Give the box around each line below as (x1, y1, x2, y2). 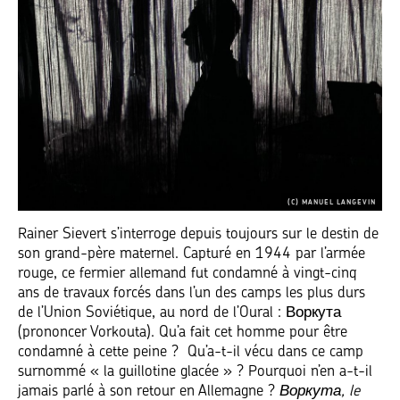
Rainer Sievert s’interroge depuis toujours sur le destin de (18, 227, 379, 243)
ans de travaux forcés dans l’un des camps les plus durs (18, 286, 365, 302)
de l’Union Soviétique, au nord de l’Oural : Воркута (18, 305, 341, 321)
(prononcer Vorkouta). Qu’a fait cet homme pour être (18, 325, 347, 341)
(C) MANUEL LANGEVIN (287, 197, 376, 207)
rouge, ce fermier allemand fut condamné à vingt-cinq (18, 266, 357, 282)
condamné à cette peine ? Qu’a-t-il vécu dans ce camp (18, 345, 363, 361)
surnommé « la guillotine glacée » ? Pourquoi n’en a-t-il (18, 364, 372, 380)
